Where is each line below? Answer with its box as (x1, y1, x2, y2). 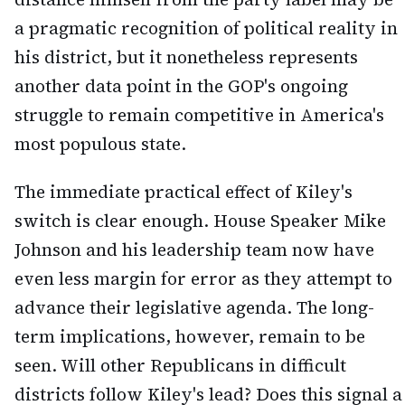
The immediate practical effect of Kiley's (14, 179, 353, 203)
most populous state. (14, 131, 186, 155)
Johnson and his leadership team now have (14, 237, 374, 261)
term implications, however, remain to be (14, 324, 365, 348)
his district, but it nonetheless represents (14, 44, 358, 69)
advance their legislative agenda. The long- (14, 295, 374, 319)
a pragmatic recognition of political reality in (14, 15, 398, 40)
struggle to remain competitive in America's (14, 102, 384, 127)
